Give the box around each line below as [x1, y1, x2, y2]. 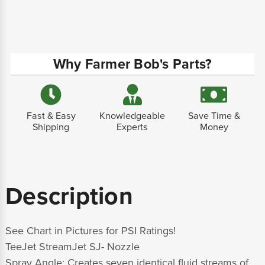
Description [5, 182, 133, 212]
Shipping [33, 121, 70, 134]
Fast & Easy [26, 110, 76, 122]
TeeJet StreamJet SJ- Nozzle [5, 240, 143, 254]
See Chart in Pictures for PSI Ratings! [5, 224, 176, 238]
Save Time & [188, 110, 240, 122]
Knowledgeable [99, 110, 166, 122]
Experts [117, 121, 148, 134]
